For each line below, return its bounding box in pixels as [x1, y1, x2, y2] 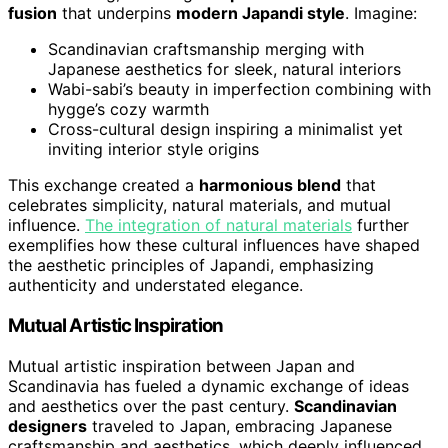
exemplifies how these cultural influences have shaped [8, 235, 420, 256]
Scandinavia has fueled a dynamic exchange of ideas [8, 375, 409, 396]
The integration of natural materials [85, 215, 352, 236]
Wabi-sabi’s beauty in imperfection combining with [48, 79, 431, 100]
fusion [8, 3, 57, 24]
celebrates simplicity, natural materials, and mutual [8, 195, 391, 216]
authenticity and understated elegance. [8, 275, 303, 296]
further [352, 215, 409, 236]
